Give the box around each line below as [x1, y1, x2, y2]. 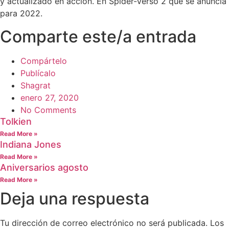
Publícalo [20, 67, 56, 78]
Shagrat [20, 80, 51, 90]
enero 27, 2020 [20, 92, 79, 103]
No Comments [20, 104, 76, 115]
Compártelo [20, 55, 67, 66]
